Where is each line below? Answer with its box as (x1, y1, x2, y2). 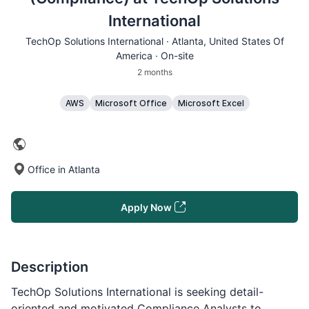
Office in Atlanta (28, 163, 100, 175)
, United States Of (203, 35, 284, 47)
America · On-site (115, 50, 194, 61)
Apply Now (121, 201, 172, 213)
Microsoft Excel (177, 98, 244, 108)
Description (11, 259, 88, 275)
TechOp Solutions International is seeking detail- (11, 285, 263, 299)
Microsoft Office (94, 98, 167, 108)
